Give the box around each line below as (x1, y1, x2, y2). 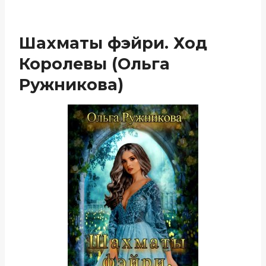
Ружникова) (19, 75, 123, 94)
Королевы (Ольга (19, 54, 170, 74)
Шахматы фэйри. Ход (19, 33, 207, 53)
